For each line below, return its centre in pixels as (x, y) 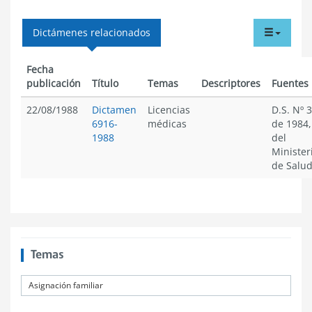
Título (105, 83)
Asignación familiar (66, 285)
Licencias (169, 110)
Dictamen (114, 110)
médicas (167, 124)
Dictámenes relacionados (92, 32)
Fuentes (290, 83)
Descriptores (231, 83)
